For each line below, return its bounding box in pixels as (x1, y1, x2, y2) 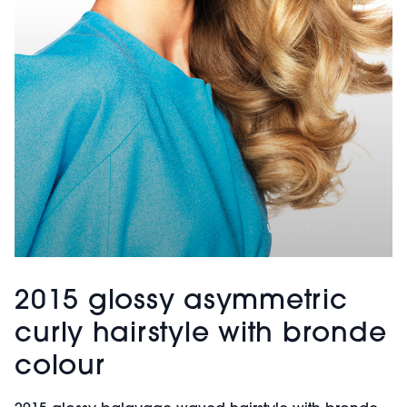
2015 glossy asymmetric (15, 287, 348, 316)
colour (15, 352, 105, 382)
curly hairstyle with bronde (15, 320, 387, 349)
